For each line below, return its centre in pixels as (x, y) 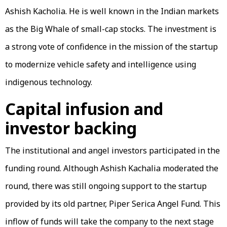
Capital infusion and (84, 108)
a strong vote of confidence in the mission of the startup (111, 46)
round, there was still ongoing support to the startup (106, 186)
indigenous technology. (49, 82)
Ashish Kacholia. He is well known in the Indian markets (112, 11)
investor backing (71, 128)
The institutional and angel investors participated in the (112, 150)
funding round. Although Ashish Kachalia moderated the (112, 168)
